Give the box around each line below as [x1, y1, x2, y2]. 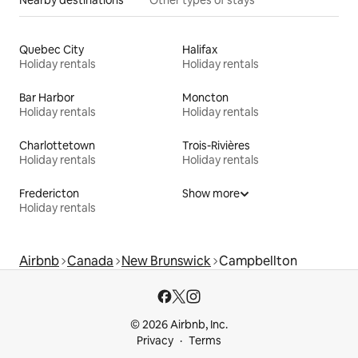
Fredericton [19, 186, 79, 201]
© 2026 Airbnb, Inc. [130, 317, 228, 332]
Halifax [182, 42, 217, 58]
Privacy [137, 333, 173, 348]
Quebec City [19, 42, 84, 58]
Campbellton [219, 253, 297, 270]
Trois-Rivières [182, 138, 250, 153]
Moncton [182, 90, 229, 105]
